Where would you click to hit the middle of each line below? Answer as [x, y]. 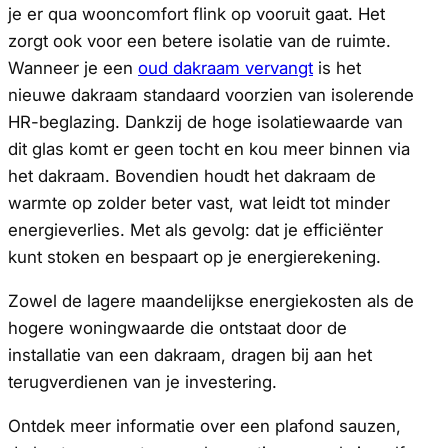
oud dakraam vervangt [225, 67]
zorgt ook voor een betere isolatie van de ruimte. [199, 40]
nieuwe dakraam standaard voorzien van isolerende [211, 94]
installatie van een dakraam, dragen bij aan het [190, 354]
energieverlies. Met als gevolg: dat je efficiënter [195, 229]
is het [337, 67]
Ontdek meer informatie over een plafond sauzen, [204, 425]
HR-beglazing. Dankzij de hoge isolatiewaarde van [205, 121]
